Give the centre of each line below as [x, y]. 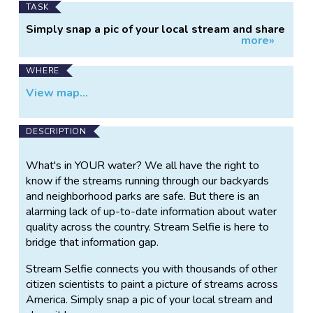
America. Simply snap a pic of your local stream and [150, 299]
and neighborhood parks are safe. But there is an [143, 196]
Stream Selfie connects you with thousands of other [152, 269]
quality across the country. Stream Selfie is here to [148, 227]
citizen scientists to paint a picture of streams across [152, 284]
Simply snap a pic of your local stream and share [156, 29]
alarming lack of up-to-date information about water [152, 211]
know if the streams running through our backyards [148, 181]
